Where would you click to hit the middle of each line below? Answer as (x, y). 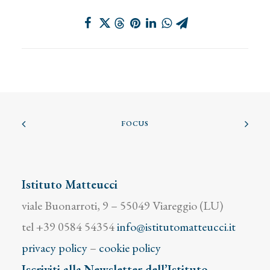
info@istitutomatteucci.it (176, 227)
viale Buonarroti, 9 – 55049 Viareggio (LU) (122, 206)
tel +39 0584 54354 (69, 227)
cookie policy (130, 248)
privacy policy (55, 248)
